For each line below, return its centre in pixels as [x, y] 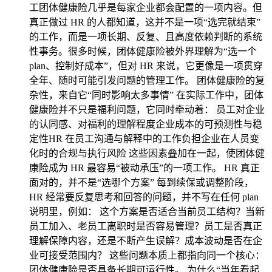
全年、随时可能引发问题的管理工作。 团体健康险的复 [147, 80]
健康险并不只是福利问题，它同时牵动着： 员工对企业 [147, 110]
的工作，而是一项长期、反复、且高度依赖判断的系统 [146, 37]
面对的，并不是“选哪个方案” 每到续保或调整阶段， [141, 182]
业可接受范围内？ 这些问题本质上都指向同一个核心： [147, 255]
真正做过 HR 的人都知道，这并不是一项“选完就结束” [145, 22]
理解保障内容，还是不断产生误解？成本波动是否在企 [146, 241]
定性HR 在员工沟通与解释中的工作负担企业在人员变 [144, 139]
